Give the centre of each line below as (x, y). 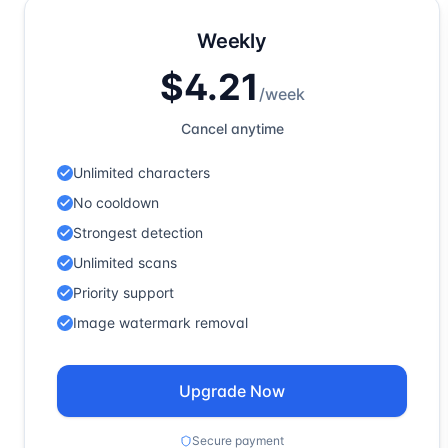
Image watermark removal (160, 322)
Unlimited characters (141, 172)
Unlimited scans (125, 262)
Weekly (232, 41)
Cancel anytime (232, 128)
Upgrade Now (232, 391)
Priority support (123, 292)
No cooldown (116, 202)
